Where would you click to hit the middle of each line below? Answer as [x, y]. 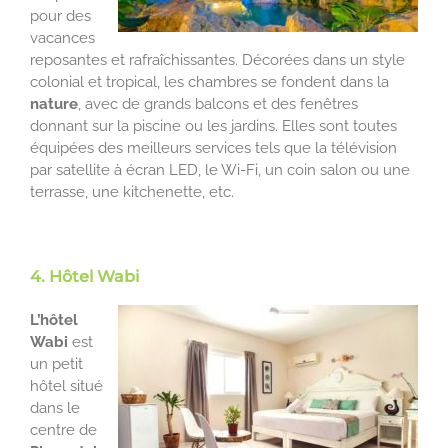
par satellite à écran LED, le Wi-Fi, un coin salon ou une [220, 170]
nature [54, 104]
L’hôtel [54, 320]
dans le [55, 408]
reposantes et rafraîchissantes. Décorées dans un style [217, 60]
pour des [60, 16]
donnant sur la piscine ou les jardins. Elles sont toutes [213, 126]
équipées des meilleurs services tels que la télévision [213, 148]
